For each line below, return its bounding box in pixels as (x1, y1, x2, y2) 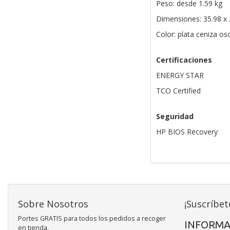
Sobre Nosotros (18, 198, 88, 210)
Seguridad (156, 111, 194, 122)
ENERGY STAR (156, 70, 204, 81)
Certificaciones (156, 55, 212, 65)
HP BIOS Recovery (156, 127, 218, 137)
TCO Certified (156, 86, 201, 96)
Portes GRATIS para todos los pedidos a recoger (18, 214, 166, 223)
